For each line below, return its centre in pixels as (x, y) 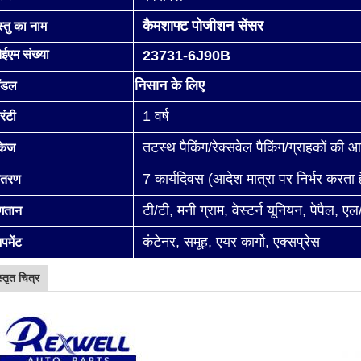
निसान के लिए (170, 85)
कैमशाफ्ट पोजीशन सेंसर (203, 26)
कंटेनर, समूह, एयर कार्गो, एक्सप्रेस (231, 242)
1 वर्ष (156, 116)
